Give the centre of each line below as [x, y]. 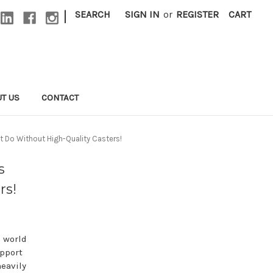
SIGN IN [142, 14]
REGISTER [197, 14]
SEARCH [93, 14]
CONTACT [60, 97]
